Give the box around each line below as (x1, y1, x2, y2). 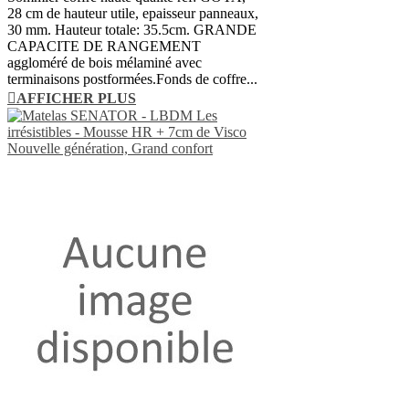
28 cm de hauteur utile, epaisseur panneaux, (7, 5, 258, 21)
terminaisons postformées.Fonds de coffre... (7, 70, 257, 87)
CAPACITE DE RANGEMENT (7, 37, 201, 54)
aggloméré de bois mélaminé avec (7, 54, 202, 70)
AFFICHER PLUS (16, 89, 136, 106)
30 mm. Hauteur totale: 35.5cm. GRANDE (7, 21, 257, 37)
